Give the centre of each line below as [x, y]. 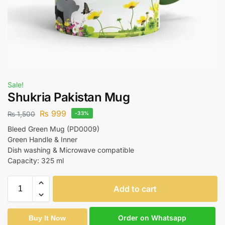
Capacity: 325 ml [36, 160]
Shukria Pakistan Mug [69, 97]
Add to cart [135, 189]
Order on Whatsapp [152, 218]
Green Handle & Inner [42, 139]
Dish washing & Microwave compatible [71, 150]
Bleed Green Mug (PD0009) [53, 129]
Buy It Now [47, 218]
